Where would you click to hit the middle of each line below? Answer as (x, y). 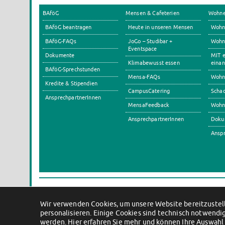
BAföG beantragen (69, 27)
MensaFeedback (149, 105)
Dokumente (60, 55)
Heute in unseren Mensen (161, 27)
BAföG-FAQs (61, 41)
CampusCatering (149, 91)
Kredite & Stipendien (72, 83)
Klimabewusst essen (154, 63)
